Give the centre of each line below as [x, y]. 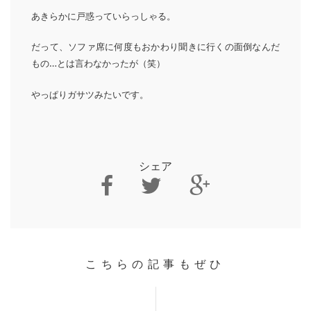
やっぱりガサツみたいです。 [90, 94]
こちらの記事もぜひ [155, 264]
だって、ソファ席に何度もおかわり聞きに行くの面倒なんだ [155, 47]
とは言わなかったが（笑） [111, 63]
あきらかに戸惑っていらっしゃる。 [104, 16]
